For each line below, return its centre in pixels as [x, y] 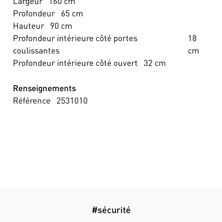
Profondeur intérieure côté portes [75, 38]
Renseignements [44, 87]
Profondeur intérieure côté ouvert [75, 63]
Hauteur [28, 26]
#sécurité [111, 209]
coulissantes [36, 50]
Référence [31, 100]
